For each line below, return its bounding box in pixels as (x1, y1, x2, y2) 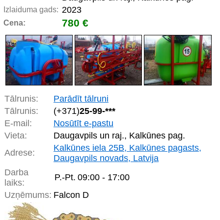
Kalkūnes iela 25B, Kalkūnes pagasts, (54, 143, 201, 153)
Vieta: (4, 131, 27, 141)
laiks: (4, 178, 25, 188)
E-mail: (4, 118, 32, 129)
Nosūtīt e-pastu (54, 118, 113, 129)
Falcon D (54, 190, 89, 200)
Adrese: (4, 148, 35, 158)
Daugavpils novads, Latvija (54, 153, 159, 164)
